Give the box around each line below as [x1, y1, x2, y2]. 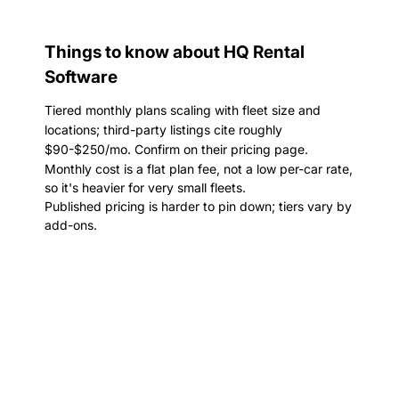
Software [45, 67, 118, 87]
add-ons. [45, 217, 97, 232]
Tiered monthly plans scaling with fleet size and [45, 102, 321, 118]
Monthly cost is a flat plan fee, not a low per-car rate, [45, 161, 353, 176]
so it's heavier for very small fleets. [45, 180, 246, 195]
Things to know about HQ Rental [45, 42, 305, 62]
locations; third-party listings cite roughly [45, 122, 282, 137]
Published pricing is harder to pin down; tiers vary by [45, 199, 352, 214]
